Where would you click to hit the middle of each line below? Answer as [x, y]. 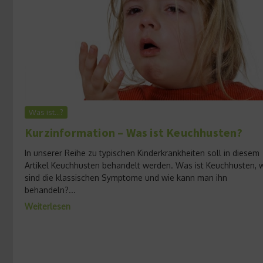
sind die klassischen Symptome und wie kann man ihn [126, 178]
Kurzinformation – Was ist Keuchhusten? [134, 133]
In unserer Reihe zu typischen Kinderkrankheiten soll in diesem [142, 153]
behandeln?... [50, 190]
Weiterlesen [48, 207]
